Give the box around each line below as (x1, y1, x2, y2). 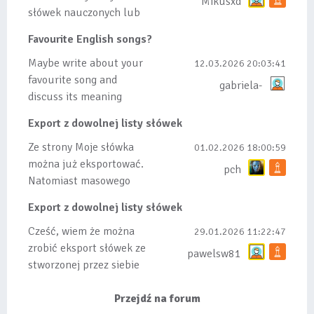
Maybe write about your (28, 56, 143, 70)
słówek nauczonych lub (28, 6, 140, 20)
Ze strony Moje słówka (28, 140, 134, 154)
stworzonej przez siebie (28, 258, 139, 272)
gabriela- (219, 78, 262, 93)
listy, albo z (28, 275, 82, 289)
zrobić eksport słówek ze (28, 241, 146, 255)
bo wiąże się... (28, 207, 94, 221)
